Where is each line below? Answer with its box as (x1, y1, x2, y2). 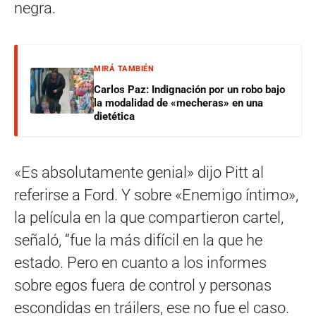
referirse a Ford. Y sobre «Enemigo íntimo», (14, 186, 298, 205)
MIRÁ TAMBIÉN (94, 64, 154, 74)
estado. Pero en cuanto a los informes (14, 254, 267, 272)
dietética (94, 110, 135, 123)
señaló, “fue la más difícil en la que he (14, 231, 262, 250)
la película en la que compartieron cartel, (14, 209, 284, 227)
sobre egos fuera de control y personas (14, 276, 272, 295)
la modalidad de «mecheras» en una (94, 97, 263, 110)
